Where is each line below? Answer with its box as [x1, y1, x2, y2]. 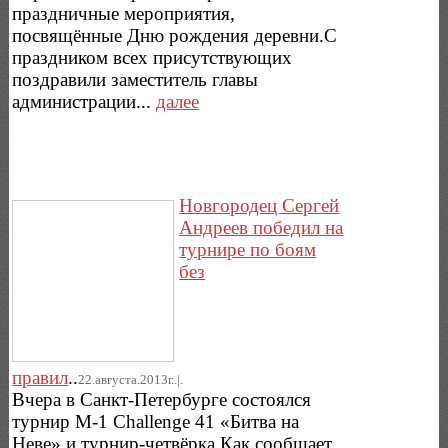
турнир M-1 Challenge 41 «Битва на [12, 410, 300, 432]
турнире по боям [179, 238, 317, 260]
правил [12, 366, 69, 388]
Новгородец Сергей [179, 194, 340, 216]
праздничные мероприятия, [12, 3, 236, 25]
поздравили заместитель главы [12, 69, 259, 91]
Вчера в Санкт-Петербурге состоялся [12, 388, 312, 410]
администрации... [12, 91, 157, 113]
